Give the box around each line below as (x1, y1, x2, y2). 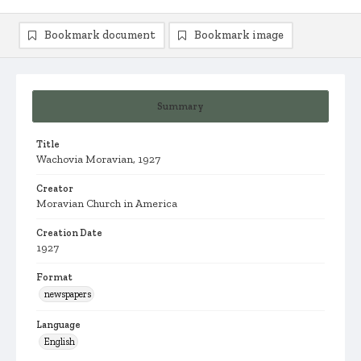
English (44, 336, 75, 347)
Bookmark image (194, 28, 284, 42)
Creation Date (36, 227, 102, 239)
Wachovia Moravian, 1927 (36, 152, 160, 166)
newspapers (44, 288, 91, 300)
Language (36, 319, 81, 330)
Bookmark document (44, 28, 156, 42)
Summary (157, 101, 204, 112)
